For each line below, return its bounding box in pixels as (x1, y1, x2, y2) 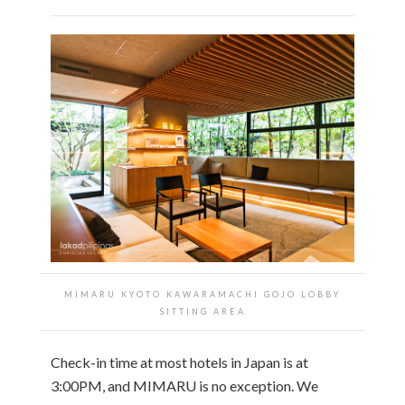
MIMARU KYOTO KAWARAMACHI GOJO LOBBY (64, 288, 341, 299)
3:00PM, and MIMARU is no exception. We (51, 376, 318, 394)
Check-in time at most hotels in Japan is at (51, 353, 308, 371)
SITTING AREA (159, 306, 246, 316)
